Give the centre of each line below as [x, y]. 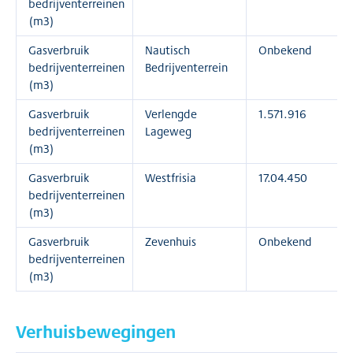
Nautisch [167, 50]
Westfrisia [171, 178]
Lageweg [168, 131]
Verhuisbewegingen [96, 331]
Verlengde [171, 114]
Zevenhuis [171, 242]
